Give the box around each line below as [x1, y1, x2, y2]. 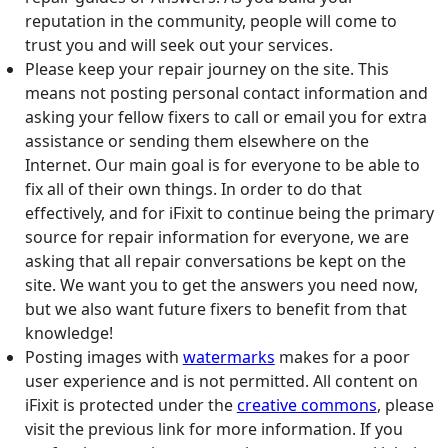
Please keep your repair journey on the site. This [24, 58, 389, 81]
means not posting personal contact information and [24, 82, 428, 105]
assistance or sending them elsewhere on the [24, 130, 369, 153]
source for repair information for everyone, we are [24, 226, 409, 249]
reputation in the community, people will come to [24, 10, 397, 33]
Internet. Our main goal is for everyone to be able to [24, 154, 420, 177]
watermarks [182, 346, 275, 369]
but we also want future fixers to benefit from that [24, 298, 407, 321]
